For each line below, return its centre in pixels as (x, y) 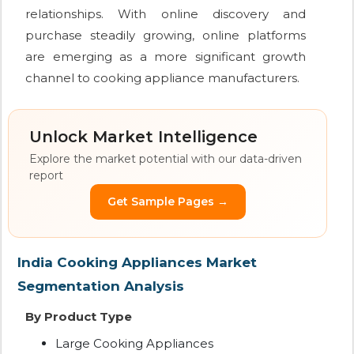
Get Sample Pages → (168, 202)
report (46, 176)
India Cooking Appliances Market (137, 263)
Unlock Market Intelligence (143, 137)
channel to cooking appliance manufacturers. (162, 78)
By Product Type (79, 317)
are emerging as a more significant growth (166, 57)
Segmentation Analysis (101, 286)
